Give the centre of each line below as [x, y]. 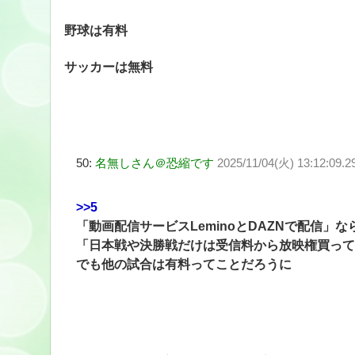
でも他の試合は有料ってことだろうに [183, 265]
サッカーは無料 [108, 67]
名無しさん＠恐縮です [154, 163]
